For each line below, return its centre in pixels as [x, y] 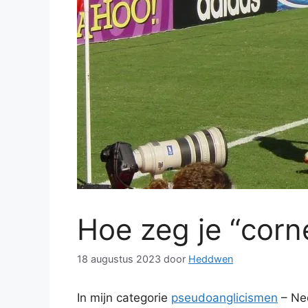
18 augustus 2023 [119, 259]
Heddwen [211, 259]
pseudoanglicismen [224, 298]
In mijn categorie [124, 298]
